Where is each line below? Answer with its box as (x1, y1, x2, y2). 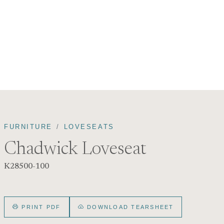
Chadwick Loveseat (4, 140, 146, 158)
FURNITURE (4, 122, 53, 130)
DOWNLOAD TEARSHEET (84, 203, 174, 210)
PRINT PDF (19, 203, 61, 210)
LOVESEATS (63, 122, 114, 130)
